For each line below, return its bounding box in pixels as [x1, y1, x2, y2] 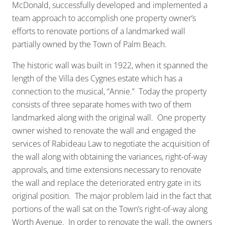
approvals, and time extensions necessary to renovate [12, 164, 201, 176]
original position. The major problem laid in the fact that [12, 190, 211, 202]
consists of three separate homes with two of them [12, 99, 191, 110]
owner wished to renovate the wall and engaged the [12, 125, 196, 137]
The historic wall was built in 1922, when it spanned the [12, 60, 208, 71]
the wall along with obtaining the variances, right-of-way [12, 151, 207, 163]
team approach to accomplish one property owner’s [12, 13, 196, 24]
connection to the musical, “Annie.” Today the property [12, 86, 206, 97]
